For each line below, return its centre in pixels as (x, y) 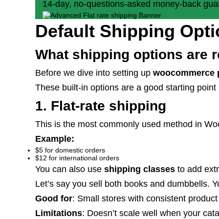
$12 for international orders (77, 158)
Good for (54, 198)
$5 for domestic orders (70, 150)
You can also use (70, 169)
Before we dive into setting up (94, 73)
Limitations (59, 213)
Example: (55, 139)
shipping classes (140, 169)
